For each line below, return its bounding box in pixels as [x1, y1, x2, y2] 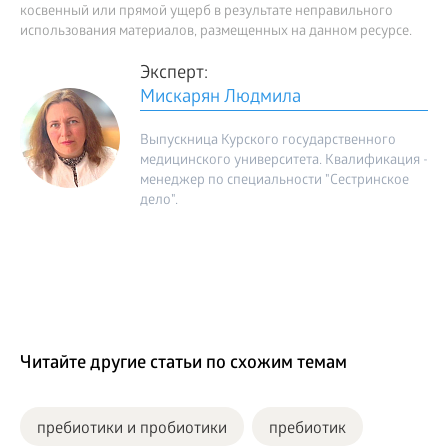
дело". [140, 193, 178, 211]
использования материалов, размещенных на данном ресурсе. [20, 24, 412, 42]
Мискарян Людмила [140, 88, 301, 110]
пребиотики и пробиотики [37, 420, 227, 440]
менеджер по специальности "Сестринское [140, 173, 409, 191]
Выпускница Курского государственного [140, 133, 396, 151]
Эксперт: [140, 64, 208, 86]
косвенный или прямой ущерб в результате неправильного [20, 4, 393, 22]
